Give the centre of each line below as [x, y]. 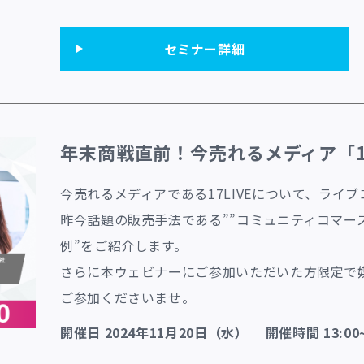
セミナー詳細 [204, 48]
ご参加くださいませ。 [128, 297]
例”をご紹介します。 [124, 245]
